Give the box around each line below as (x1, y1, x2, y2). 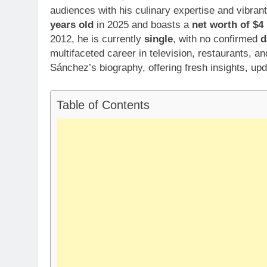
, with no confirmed (173, 33, 260, 45)
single (144, 33, 173, 45)
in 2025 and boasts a (94, 18, 192, 30)
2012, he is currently (50, 33, 144, 45)
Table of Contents (57, 98, 150, 112)
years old (50, 18, 94, 30)
